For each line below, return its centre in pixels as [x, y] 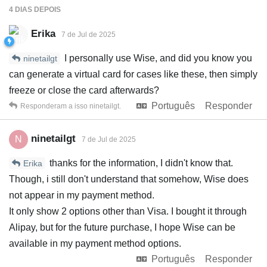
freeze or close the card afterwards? [84, 90]
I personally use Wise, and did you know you [157, 58]
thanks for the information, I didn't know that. [140, 163]
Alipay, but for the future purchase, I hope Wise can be [122, 227]
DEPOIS [46, 9]
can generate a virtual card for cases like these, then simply [133, 74]
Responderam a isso [55, 106]
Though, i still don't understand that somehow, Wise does [129, 179]
